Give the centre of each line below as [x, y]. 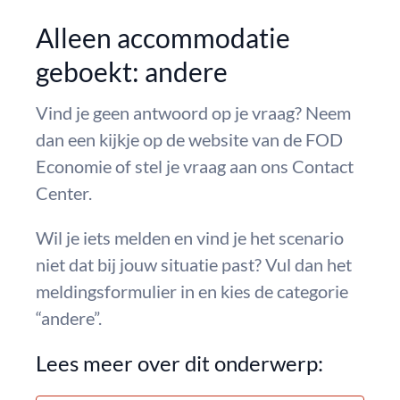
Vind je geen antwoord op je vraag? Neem [193, 112]
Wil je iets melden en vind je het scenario [190, 237]
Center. [64, 193]
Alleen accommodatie [163, 37]
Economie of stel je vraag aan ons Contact [195, 166]
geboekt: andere [132, 71]
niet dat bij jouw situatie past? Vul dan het [194, 264]
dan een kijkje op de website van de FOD [189, 139]
